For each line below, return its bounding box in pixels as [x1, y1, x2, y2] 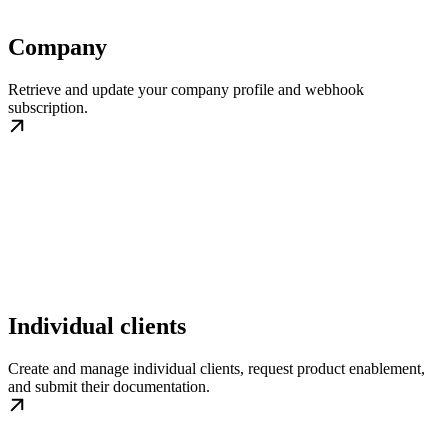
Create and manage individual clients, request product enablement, [8, 359, 425, 377]
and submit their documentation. [8, 377, 210, 395]
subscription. [8, 98, 88, 116]
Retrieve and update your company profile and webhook [8, 80, 364, 98]
